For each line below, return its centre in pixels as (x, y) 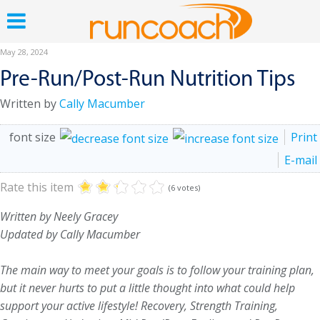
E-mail (301, 160)
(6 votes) (184, 187)
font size (32, 137)
